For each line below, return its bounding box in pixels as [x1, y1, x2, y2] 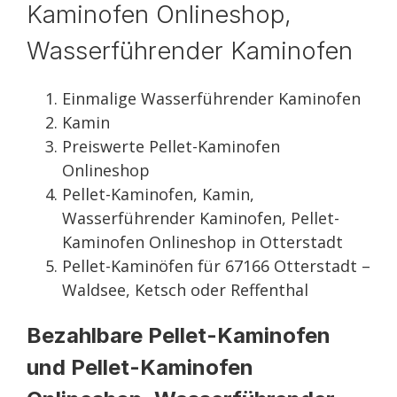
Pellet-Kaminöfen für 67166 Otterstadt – [62, 255, 370, 276]
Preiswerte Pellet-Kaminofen [62, 136, 280, 157]
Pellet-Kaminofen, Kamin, [62, 183, 254, 205]
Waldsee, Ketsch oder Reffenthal [62, 279, 308, 300]
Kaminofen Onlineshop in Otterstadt [62, 231, 343, 253]
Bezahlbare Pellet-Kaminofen [27, 323, 331, 348]
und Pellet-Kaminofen [27, 354, 253, 380]
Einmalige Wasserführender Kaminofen [62, 88, 361, 109]
